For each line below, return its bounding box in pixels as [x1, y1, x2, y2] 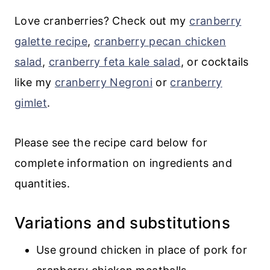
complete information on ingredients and [14, 156, 233, 169]
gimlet [14, 96, 48, 109]
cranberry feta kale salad [48, 55, 181, 68]
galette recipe [14, 34, 88, 48]
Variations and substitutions [14, 213, 231, 232]
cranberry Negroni [54, 75, 153, 89]
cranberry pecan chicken [93, 34, 227, 48]
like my [14, 75, 55, 89]
